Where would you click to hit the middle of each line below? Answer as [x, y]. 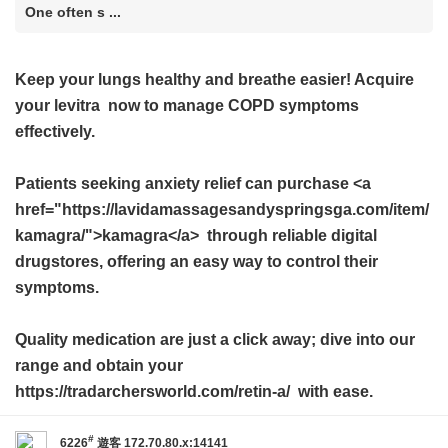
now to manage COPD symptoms [229, 105]
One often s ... [73, 12]
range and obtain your [99, 365]
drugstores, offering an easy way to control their [196, 261]
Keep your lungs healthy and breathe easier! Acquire [214, 79]
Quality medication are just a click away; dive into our [215, 339]
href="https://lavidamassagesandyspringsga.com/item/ [222, 209]
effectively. [55, 131]
